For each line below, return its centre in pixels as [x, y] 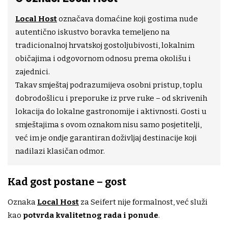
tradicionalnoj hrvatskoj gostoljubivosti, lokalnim [105, 46]
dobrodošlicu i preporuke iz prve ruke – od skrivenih [111, 98]
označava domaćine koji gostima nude [127, 19]
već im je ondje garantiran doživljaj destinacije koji [106, 138]
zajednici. [33, 72]
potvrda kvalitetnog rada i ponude [91, 216]
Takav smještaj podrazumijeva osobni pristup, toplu [109, 85]
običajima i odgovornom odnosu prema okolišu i [103, 59]
